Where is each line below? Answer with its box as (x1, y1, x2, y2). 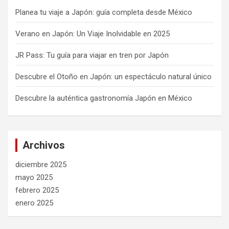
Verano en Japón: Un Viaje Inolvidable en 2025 (15, 29, 170, 39)
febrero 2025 (15, 186, 59, 195)
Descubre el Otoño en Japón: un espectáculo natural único (15, 72, 212, 82)
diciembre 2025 (15, 160, 66, 170)
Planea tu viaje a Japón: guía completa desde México (15, 8, 192, 17)
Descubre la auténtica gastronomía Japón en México (15, 94, 192, 103)
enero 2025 (15, 198, 53, 208)
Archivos (22, 139, 65, 152)
